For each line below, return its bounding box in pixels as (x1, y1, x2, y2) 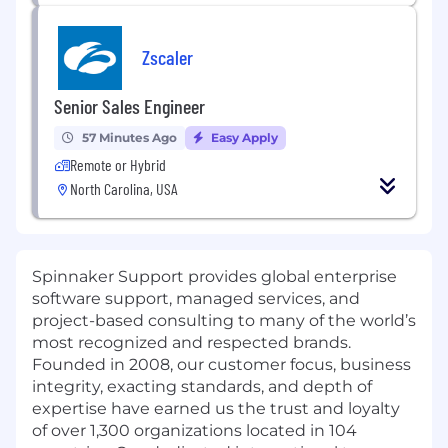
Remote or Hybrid (70, 155, 166, 175)
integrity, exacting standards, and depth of (32, 377, 372, 397)
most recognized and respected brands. (32, 333, 351, 353)
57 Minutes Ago (82, 130, 177, 146)
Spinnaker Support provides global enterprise (32, 267, 397, 287)
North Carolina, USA (70, 179, 178, 199)
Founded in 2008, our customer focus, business (32, 355, 411, 375)
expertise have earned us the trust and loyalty (32, 399, 400, 419)
